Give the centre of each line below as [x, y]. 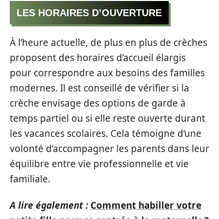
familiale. [30, 179]
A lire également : [49, 205]
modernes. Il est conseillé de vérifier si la [99, 88]
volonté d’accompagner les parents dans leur [109, 149]
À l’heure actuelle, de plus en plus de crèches [109, 43]
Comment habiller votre [146, 205]
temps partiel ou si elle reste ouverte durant [108, 119]
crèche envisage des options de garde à [98, 103]
